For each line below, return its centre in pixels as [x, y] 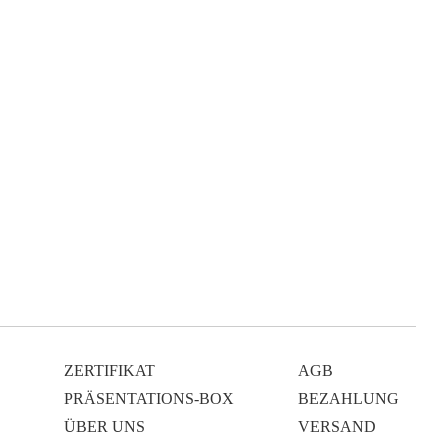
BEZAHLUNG [348, 398]
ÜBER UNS [104, 426]
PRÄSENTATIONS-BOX [149, 398]
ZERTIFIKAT [109, 370]
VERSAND [337, 426]
